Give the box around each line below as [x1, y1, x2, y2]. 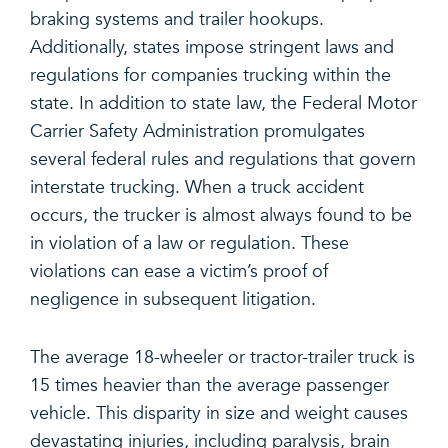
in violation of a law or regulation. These [30, 232, 349, 254]
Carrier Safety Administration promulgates [30, 120, 365, 142]
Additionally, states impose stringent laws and [30, 36, 394, 58]
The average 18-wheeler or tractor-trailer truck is [30, 346, 415, 368]
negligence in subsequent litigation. [30, 288, 316, 310]
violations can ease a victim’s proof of [30, 260, 328, 282]
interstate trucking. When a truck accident [30, 176, 364, 198]
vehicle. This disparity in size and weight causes [30, 402, 408, 424]
